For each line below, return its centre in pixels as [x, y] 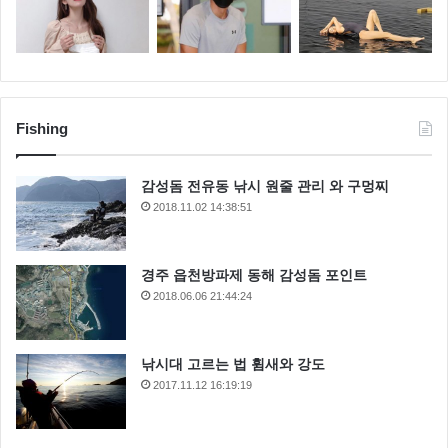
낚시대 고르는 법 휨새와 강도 [233, 363]
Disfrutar [76, 218]
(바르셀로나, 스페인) [190, 218]
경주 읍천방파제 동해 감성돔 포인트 [254, 274]
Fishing [42, 128]
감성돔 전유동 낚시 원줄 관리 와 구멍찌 [265, 185]
